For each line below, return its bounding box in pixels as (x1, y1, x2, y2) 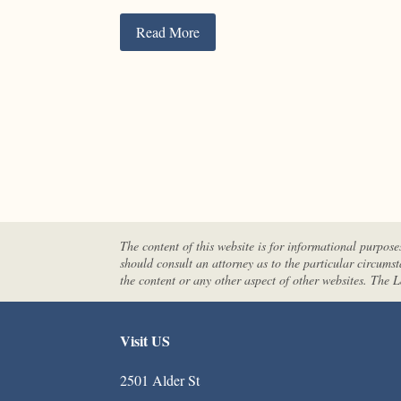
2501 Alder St (120, 370, 200, 389)
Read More (136, 22, 200, 42)
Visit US (120, 329, 171, 351)
